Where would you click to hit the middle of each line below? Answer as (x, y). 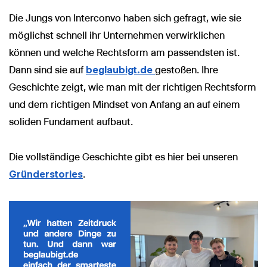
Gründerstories (46, 174)
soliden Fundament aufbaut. (71, 122)
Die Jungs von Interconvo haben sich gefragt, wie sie (125, 18)
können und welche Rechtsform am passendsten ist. (124, 52)
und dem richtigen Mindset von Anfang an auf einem (125, 104)
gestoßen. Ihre (187, 70)
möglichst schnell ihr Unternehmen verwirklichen (117, 35)
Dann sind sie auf (47, 70)
